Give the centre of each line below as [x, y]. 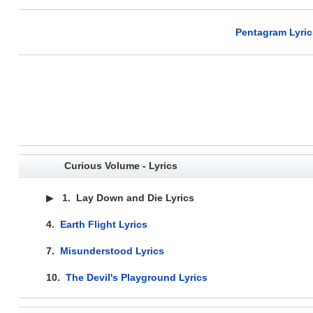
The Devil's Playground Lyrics [136, 277]
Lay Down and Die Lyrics [135, 197]
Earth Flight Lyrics [103, 224]
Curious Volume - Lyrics [121, 165]
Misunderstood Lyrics [112, 250]
